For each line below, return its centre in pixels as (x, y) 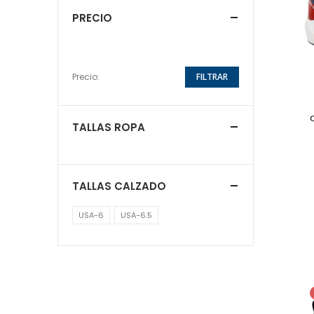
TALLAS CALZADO (119, 186)
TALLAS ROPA (109, 127)
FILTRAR (212, 76)
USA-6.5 (136, 215)
